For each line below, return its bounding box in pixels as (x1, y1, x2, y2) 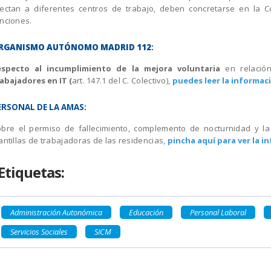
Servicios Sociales (10, 226, 68, 237)
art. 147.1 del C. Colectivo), (71, 74, 172, 86)
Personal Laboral (189, 206, 246, 218)
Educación (128, 206, 163, 218)
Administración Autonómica (10, 206, 102, 218)
